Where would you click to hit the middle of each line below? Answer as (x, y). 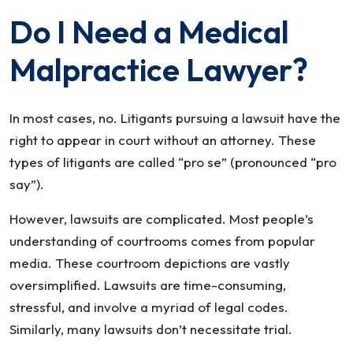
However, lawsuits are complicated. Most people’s (162, 219)
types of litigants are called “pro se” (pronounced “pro (173, 162)
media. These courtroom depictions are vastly (150, 263)
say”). (27, 184)
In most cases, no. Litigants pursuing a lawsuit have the (175, 118)
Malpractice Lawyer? (159, 69)
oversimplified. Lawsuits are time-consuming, (148, 285)
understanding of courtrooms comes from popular (162, 241)
